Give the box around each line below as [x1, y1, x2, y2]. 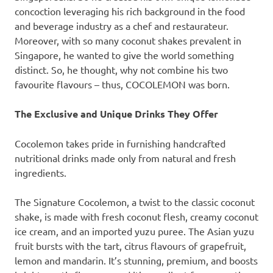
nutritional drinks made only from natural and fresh [15, 152, 236, 165]
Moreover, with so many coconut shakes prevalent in [15, 34, 241, 47]
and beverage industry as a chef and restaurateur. [15, 19, 229, 32]
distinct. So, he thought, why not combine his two [15, 63, 228, 76]
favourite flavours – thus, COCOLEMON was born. [15, 78, 230, 91]
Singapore [15, 49, 58, 62]
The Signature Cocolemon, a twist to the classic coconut [15, 196, 255, 208]
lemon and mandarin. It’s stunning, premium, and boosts [15, 254, 258, 267]
